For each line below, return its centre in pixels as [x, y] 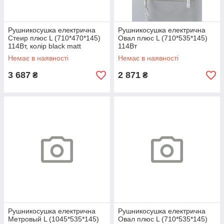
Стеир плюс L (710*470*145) [54, 38]
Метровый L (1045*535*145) [53, 219]
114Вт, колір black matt [44, 46]
